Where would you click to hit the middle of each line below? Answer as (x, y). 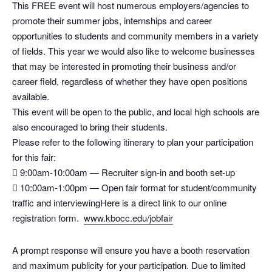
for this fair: (34, 157)
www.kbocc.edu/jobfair (128, 218)
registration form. (48, 218)
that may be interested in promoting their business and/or (124, 66)
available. (31, 96)
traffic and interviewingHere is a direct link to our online (119, 202)
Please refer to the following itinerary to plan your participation (133, 142)
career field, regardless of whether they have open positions (130, 81)
